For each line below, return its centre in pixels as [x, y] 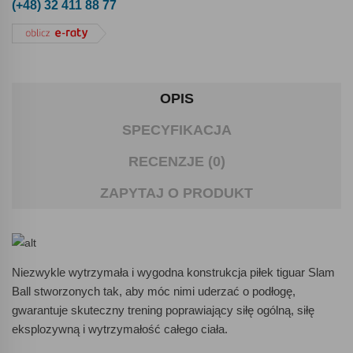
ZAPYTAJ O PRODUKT [176, 193]
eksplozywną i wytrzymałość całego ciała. [120, 329]
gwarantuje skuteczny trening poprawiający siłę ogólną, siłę [163, 310]
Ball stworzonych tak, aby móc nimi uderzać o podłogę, [154, 291]
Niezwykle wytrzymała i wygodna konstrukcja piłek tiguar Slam [173, 272]
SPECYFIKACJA [176, 130]
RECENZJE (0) [176, 161]
